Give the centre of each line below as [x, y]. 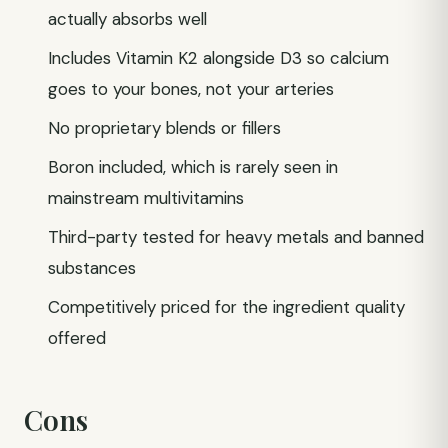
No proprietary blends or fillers [164, 128]
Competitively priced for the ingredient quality [226, 307]
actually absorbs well [127, 19]
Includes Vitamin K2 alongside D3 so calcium [218, 58]
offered [77, 338]
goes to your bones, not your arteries [191, 89]
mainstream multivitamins [146, 198]
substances [92, 268]
